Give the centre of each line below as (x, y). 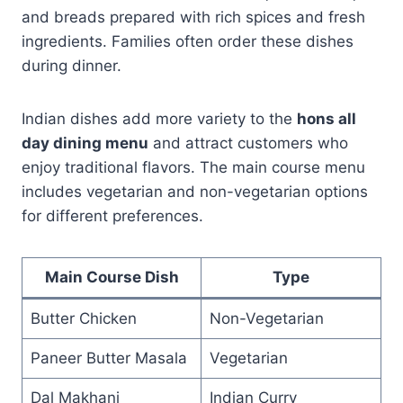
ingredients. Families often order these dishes (188, 41)
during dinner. (72, 65)
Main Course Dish (112, 277)
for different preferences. (112, 215)
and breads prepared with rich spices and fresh (193, 17)
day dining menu (85, 143)
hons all (327, 118)
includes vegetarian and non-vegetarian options (195, 191)
